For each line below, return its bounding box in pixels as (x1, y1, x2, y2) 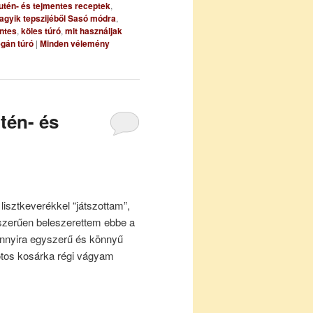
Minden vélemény (40, 36, 110, 50)
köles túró (21, 24, 61, 37)
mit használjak (65, 24, 122, 37)
